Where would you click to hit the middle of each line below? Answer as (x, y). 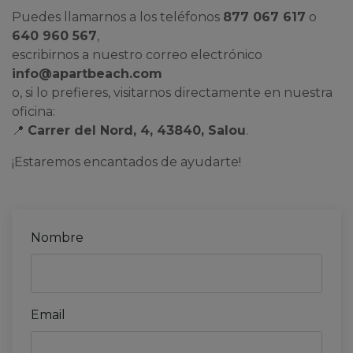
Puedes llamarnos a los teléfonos (117, 17)
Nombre (57, 238)
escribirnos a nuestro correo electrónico (137, 55)
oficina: (33, 111)
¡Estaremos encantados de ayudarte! (126, 162)
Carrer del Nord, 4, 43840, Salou (137, 130)
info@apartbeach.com (87, 74)
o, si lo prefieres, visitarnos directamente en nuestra (172, 93)
